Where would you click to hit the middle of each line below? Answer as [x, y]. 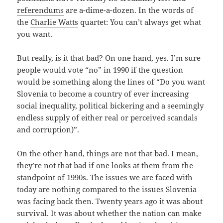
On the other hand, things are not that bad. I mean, [108, 153]
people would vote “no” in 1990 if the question [100, 69]
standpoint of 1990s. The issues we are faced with [105, 177]
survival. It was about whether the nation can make [110, 213]
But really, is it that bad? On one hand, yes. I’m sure [109, 57]
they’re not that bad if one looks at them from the [105, 165]
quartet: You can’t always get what [140, 22]
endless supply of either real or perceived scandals [108, 117]
